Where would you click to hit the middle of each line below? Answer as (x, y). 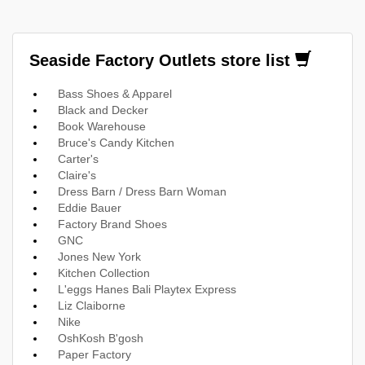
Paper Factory (95, 354)
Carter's (78, 158)
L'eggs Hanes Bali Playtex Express (147, 289)
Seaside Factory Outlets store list (162, 60)
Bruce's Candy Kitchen (116, 142)
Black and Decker (103, 110)
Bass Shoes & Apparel (115, 93)
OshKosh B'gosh (101, 338)
